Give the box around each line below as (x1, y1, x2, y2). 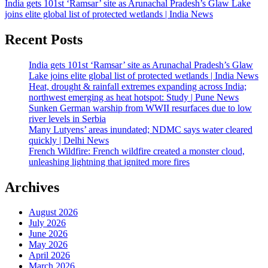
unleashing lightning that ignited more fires (29, 156, 190, 167)
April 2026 (29, 250, 70, 261)
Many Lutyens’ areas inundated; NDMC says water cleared (29, 124, 252, 135)
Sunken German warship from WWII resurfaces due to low (29, 102, 252, 113)
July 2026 (29, 218, 66, 229)
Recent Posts (5, 31, 83, 47)
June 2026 (29, 229, 68, 239)
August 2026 (29, 207, 78, 218)
